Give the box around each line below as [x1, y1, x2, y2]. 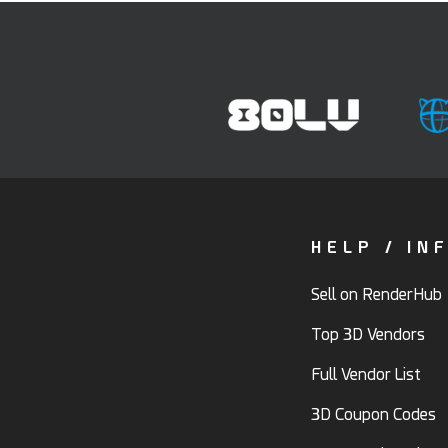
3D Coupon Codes [311, 404, 436, 424]
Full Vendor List [311, 364, 421, 384]
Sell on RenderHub [311, 284, 442, 304]
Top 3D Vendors [311, 324, 425, 344]
